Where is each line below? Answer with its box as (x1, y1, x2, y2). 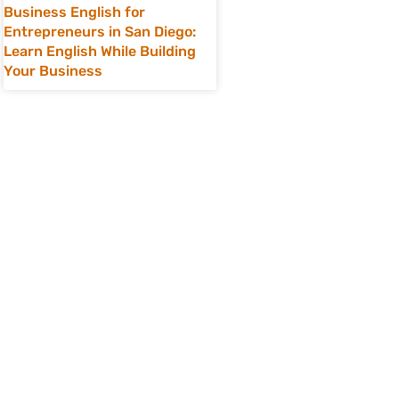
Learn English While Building (4, 43, 196, 60)
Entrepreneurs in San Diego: (4, 23, 196, 40)
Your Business (4, 62, 102, 79)
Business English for (4, 4, 145, 20)
